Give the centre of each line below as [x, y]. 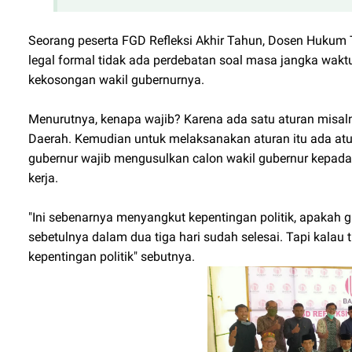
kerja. [43, 178]
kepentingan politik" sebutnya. [112, 257]
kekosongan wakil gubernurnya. [118, 80]
